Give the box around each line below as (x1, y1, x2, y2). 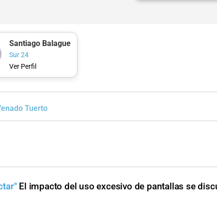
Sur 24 (9, 51, 29, 60)
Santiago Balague (9, 38, 71, 48)
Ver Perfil (9, 62, 36, 71)
